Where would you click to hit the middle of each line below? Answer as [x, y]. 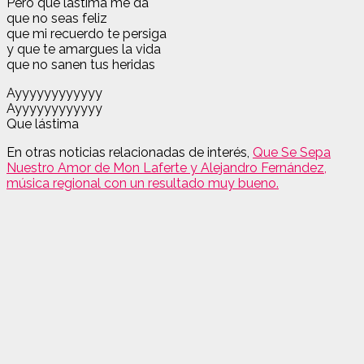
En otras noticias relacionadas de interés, [128, 152]
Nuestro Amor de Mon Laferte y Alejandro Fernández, [167, 167]
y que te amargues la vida [84, 49]
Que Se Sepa [292, 152]
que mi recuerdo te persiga [87, 33]
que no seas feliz [57, 18]
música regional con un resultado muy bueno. [143, 183]
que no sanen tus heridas [81, 64]
